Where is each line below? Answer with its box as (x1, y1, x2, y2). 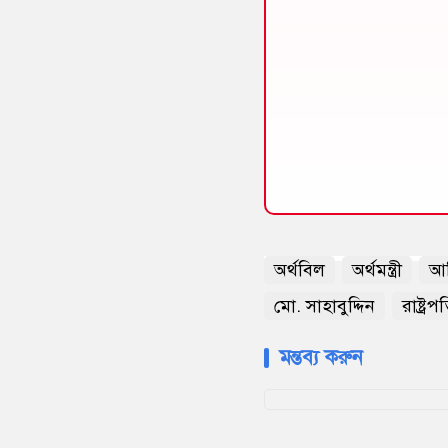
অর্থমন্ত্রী (352, 258, 402, 281)
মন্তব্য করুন (279, 344, 363, 370)
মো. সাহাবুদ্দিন (274, 294, 375, 317)
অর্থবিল (274, 258, 325, 281)
